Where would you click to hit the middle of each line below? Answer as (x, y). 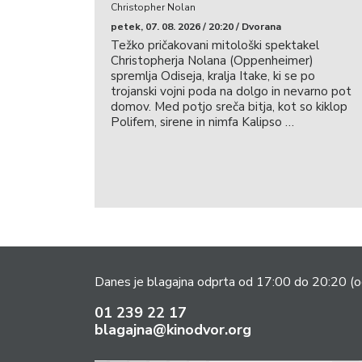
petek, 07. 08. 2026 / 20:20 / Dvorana (196, 26)
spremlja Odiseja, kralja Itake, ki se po (213, 76)
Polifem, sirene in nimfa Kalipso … (202, 122)
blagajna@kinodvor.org (173, 330)
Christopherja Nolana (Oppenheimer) (212, 60)
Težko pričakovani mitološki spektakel (215, 45)
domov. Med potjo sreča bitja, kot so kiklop (229, 106)
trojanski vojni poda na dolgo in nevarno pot (231, 91)
